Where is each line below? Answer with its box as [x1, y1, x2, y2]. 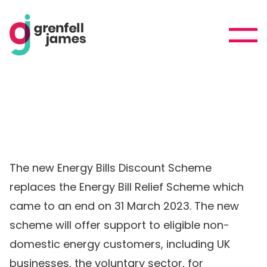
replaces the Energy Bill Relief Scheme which [10, 179, 244, 194]
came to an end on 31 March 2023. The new [10, 198, 239, 213]
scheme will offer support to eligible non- [10, 218, 229, 232]
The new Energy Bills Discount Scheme [10, 160, 212, 175]
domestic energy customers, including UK [10, 237, 230, 252]
